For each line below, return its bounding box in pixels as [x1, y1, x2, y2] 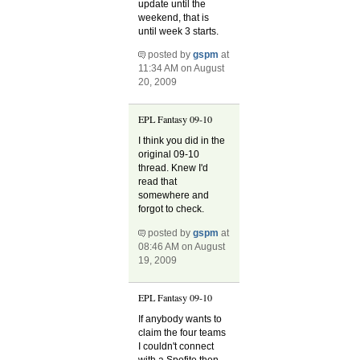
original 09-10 [138, 149, 200, 161]
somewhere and [138, 190, 210, 202]
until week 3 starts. [138, 25, 219, 37]
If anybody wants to [138, 313, 223, 325]
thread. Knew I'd [138, 162, 209, 174]
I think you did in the [138, 135, 226, 147]
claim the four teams [138, 327, 227, 339]
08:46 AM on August [138, 240, 226, 252]
